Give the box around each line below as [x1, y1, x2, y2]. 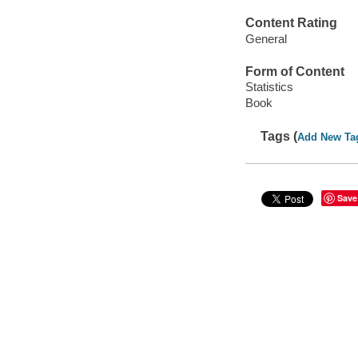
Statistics [245, 80, 293, 94]
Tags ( [261, 129, 298, 143]
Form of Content [245, 64, 344, 78]
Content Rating [245, 16, 337, 30]
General [245, 31, 287, 46]
